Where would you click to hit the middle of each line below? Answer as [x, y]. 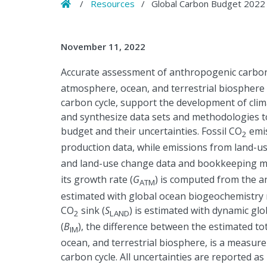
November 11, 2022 [103, 46]
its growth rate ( [97, 180]
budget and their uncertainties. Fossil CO [151, 131]
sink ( [92, 210]
